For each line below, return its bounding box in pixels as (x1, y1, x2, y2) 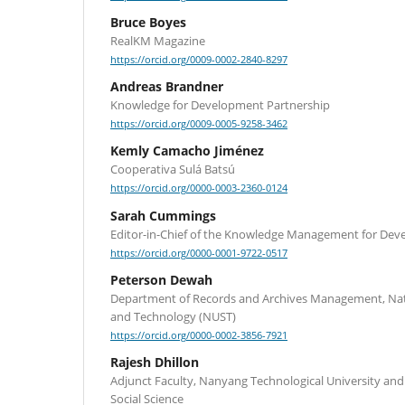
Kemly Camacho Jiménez (110, 142, 264, 160)
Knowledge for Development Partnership (110, 97, 330, 114)
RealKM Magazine (110, 33, 205, 50)
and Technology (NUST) (110, 307, 236, 325)
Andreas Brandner (110, 78, 223, 96)
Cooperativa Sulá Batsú (110, 161, 235, 178)
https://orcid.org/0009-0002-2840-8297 (110, 53, 287, 67)
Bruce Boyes (110, 14, 186, 32)
